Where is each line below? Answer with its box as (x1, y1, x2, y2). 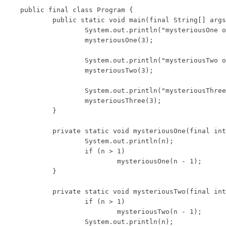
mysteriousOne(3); (20, 36, 85, 44)
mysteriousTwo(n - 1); (20, 207, 117, 215)
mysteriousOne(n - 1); (20, 157, 117, 165)
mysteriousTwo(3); (20, 66, 85, 74)
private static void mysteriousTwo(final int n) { (20, 187, 52, 195)
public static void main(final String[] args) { (20, 16, 52, 24)
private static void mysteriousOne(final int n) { (20, 127, 52, 135)
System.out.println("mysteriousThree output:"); (20, 86, 85, 94)
